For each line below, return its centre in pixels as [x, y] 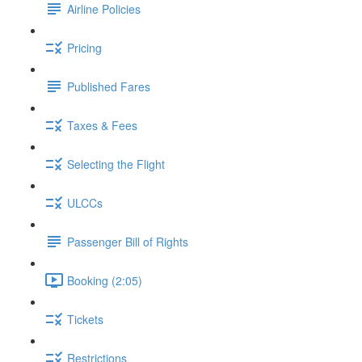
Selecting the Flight [116, 164]
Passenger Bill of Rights [128, 241]
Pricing [84, 47]
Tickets [85, 319]
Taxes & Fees [102, 125]
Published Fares [109, 86]
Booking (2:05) [105, 280]
